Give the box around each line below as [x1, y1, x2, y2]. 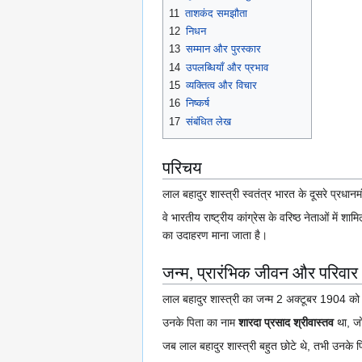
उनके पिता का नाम [162, 316, 238, 330]
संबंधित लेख [186, 115, 231, 128]
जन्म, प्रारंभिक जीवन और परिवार [162, 261, 358, 284]
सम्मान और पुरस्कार [186, 43, 261, 56]
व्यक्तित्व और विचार [186, 79, 257, 92]
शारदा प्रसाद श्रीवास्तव [238, 316, 334, 330]
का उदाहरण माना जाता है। [162, 229, 267, 242]
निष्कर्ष [186, 97, 209, 110]
